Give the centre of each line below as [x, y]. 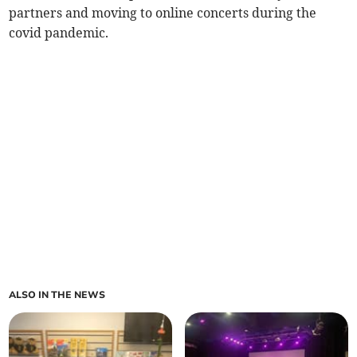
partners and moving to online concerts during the [163, 12]
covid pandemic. [59, 32]
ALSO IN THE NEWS [57, 294]
